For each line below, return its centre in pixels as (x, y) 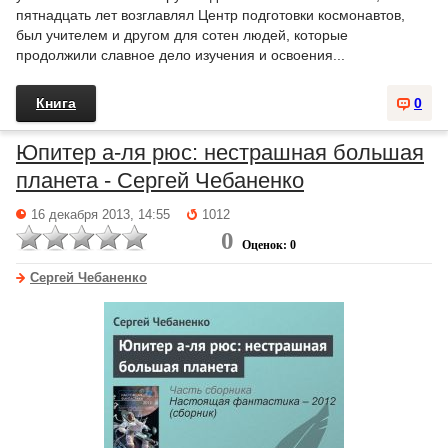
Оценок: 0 (269, 245)
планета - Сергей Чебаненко (160, 180)
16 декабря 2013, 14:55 (100, 215)
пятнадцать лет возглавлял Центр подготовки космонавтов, (210, 15)
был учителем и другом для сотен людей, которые (182, 35)
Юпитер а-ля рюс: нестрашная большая (220, 152)
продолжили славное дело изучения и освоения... (180, 55)
